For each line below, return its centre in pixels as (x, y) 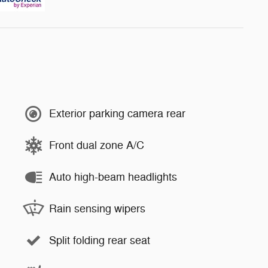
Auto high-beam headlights (113, 177)
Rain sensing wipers (97, 209)
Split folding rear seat (100, 240)
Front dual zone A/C (97, 145)
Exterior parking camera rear (117, 114)
